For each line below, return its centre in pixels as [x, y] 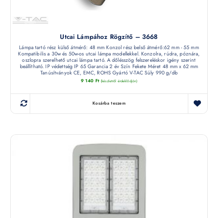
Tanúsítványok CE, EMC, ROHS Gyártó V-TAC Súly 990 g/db [109, 73]
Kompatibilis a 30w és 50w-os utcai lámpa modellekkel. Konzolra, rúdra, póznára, [109, 54]
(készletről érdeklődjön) [119, 81]
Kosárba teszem [109, 103]
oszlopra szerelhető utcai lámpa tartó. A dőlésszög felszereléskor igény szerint [109, 60]
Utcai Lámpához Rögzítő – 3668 [109, 36]
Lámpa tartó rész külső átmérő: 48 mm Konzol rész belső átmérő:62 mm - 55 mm [109, 47]
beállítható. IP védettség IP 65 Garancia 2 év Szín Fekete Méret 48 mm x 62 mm [109, 66]
